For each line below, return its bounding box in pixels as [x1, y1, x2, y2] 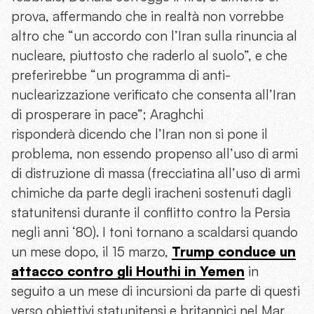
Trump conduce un [172, 243, 296, 261]
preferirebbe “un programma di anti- [11, 67, 231, 84]
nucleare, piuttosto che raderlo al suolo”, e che [11, 47, 287, 64]
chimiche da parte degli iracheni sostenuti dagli [11, 184, 291, 202]
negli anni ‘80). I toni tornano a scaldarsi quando [11, 224, 298, 241]
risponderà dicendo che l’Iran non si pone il [11, 125, 268, 143]
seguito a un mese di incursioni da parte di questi [11, 282, 300, 300]
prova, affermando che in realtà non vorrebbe [11, 8, 284, 25]
